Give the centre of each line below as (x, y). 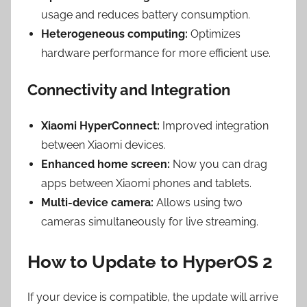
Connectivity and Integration (129, 90)
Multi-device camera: (97, 203)
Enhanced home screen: (106, 164)
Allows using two (198, 203)
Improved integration (214, 126)
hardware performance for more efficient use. (156, 53)
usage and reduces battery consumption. (146, 15)
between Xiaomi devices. (103, 145)
